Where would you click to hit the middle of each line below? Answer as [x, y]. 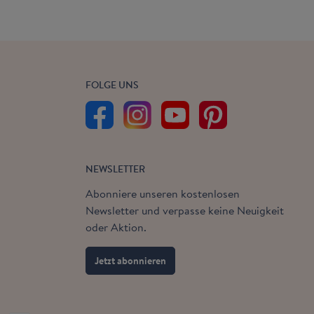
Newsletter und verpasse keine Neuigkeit [185, 210]
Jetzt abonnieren [130, 261]
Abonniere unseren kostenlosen [163, 193]
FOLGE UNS [112, 85]
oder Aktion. [116, 227]
